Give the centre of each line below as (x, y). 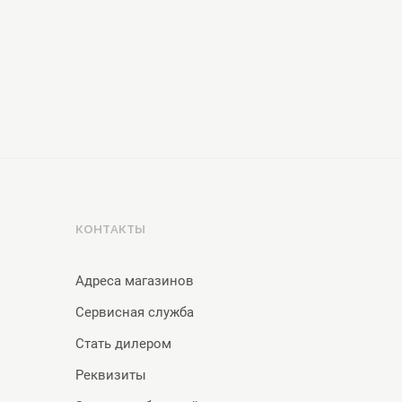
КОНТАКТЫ (110, 230)
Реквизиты (110, 375)
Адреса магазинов (134, 281)
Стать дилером (123, 344)
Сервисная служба (134, 312)
